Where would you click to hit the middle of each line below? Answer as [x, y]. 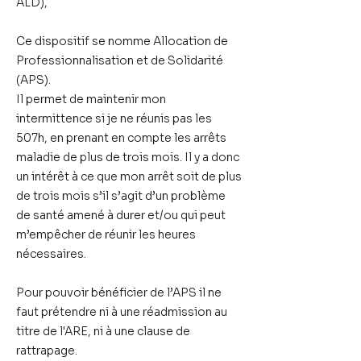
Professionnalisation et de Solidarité [120, 60]
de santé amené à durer [81, 215]
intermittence [54, 118]
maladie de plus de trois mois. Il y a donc [128, 157]
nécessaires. [51, 254]
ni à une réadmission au [163, 312]
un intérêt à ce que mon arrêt [96, 176]
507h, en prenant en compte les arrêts [121, 138]
